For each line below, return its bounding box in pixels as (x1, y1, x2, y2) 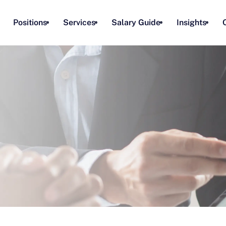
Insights (177, 18, 206, 27)
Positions (13, 18, 47, 27)
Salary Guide (111, 18, 160, 27)
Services (63, 18, 95, 27)
